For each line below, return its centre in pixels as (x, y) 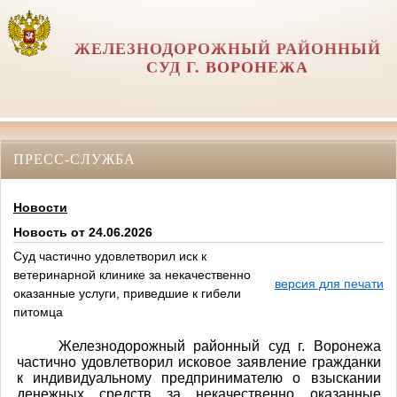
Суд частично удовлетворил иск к (110, 257)
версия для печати (329, 284)
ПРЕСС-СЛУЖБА (74, 159)
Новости (40, 208)
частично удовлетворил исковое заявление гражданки (198, 362)
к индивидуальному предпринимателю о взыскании (198, 378)
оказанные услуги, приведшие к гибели (127, 294)
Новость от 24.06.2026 (83, 233)
